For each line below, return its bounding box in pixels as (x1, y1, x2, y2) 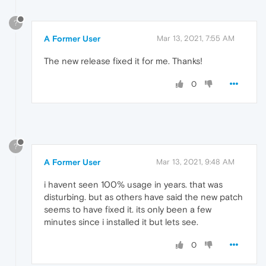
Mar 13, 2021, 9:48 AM (156, 157, 235, 167)
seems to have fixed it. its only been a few (44, 204, 211, 215)
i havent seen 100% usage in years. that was (44, 179, 223, 190)
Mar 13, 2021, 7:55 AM (157, 34, 235, 43)
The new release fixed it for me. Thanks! (44, 56, 202, 66)
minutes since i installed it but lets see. (44, 217, 198, 227)
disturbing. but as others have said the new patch (44, 192, 243, 202)
